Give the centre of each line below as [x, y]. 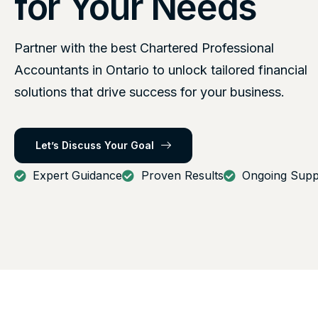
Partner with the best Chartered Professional [144, 48]
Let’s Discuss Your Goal [95, 146]
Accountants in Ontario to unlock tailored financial [161, 70]
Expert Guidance [78, 176]
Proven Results [182, 176]
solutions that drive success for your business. [149, 92]
